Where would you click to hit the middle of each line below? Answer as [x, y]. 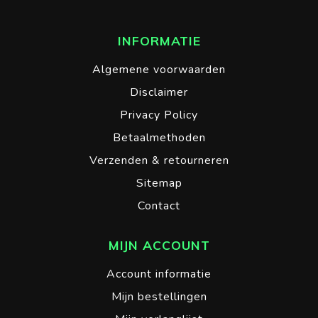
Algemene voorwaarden [159, 70]
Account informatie [159, 274]
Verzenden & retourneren [159, 161]
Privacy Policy [159, 115]
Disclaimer [159, 93]
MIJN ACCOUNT [159, 245]
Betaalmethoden [159, 138]
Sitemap [159, 183]
